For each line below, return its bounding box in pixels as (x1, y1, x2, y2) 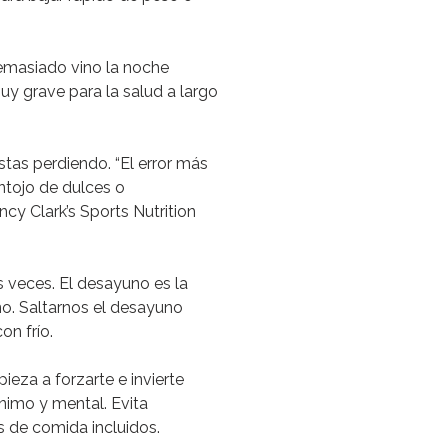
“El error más (115, 154, 208, 173)
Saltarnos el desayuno (19, 298, 183, 317)
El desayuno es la (59, 274, 188, 293)
